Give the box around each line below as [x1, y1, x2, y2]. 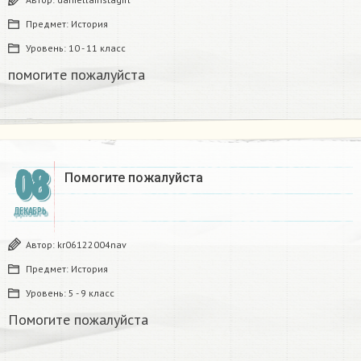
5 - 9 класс [68, 287, 114, 300]
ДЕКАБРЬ [13, 205, 47, 218]
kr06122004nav [57, 239, 127, 251]
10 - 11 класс [68, 42, 126, 55]
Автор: [26, 239, 57, 251]
